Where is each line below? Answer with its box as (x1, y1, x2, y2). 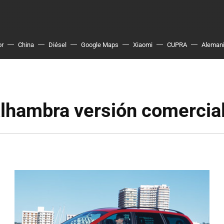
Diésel (48, 41, 66, 48)
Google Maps (81, 41, 118, 48)
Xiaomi (133, 41, 152, 48)
